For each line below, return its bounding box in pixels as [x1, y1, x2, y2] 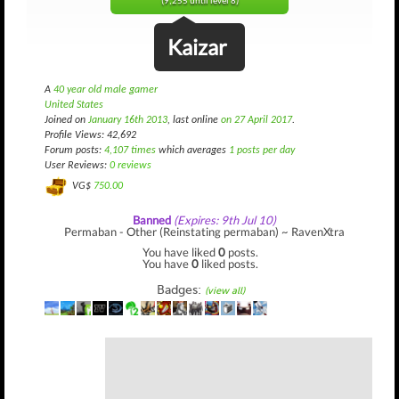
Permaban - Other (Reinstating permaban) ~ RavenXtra [63, 224, 345, 239]
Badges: [156, 281, 205, 297]
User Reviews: [45, 160, 110, 171]
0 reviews [110, 160, 151, 171]
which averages [156, 145, 229, 156]
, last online [167, 115, 221, 126]
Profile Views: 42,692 [45, 130, 136, 141]
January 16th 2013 [88, 115, 167, 126]
